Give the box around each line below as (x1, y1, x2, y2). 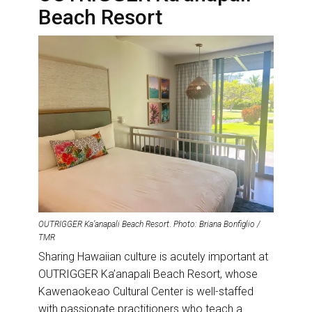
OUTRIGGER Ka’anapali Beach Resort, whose (38, 267, 258, 281)
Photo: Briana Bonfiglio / (173, 219, 260, 229)
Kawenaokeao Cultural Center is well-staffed (38, 284, 253, 298)
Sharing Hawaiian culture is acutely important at (38, 249, 268, 263)
